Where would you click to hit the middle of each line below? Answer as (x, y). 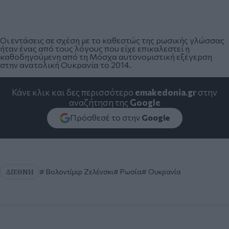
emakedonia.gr (166, 93)
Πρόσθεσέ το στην (106, 118)
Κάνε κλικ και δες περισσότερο (73, 93)
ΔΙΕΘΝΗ (20, 172)
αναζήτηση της (99, 103)
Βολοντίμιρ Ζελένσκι (79, 172)
